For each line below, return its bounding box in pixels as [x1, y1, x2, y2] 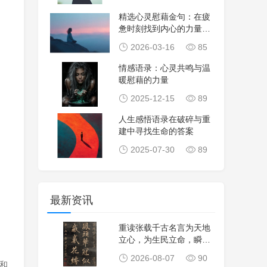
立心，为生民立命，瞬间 [119, 235, 210, 244]
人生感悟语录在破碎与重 [119, 114, 210, 124]
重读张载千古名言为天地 [119, 223, 210, 232]
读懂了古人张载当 [119, 247, 185, 256]
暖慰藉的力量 [119, 75, 169, 85]
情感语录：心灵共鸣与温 [119, 63, 210, 73]
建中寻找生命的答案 [119, 126, 194, 136]
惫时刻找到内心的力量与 [119, 24, 210, 33]
